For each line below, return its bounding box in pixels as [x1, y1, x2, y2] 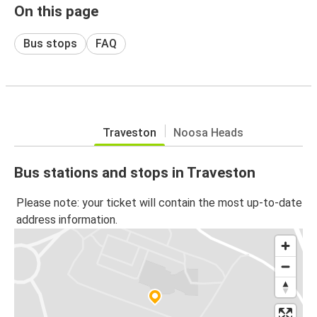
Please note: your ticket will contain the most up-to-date [16, 196, 302, 210]
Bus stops [23, 36, 77, 50]
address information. [16, 213, 117, 227]
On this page [14, 2, 98, 20]
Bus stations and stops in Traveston [14, 163, 255, 181]
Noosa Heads [173, 125, 243, 139]
